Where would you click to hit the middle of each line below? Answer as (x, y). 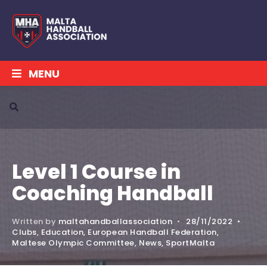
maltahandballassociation (115, 221)
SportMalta (190, 243)
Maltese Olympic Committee (74, 243)
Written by (35, 221)
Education (62, 232)
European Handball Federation (152, 232)
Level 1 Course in (96, 172)
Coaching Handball (113, 193)
